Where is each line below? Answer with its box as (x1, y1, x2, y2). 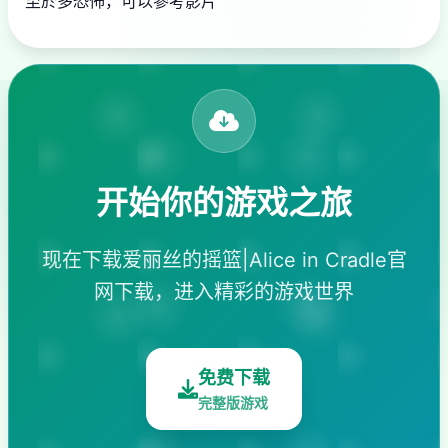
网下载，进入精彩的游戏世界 (94, 280, 354, 305)
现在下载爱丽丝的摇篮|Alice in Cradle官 (41, 248, 407, 273)
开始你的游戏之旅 (96, 183, 352, 223)
